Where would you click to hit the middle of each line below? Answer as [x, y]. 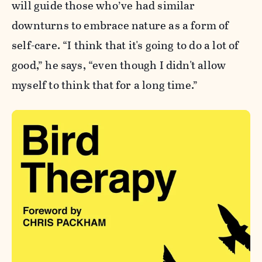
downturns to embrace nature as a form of [120, 26]
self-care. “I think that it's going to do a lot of [125, 46]
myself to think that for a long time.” [112, 85]
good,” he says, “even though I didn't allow [119, 65]
